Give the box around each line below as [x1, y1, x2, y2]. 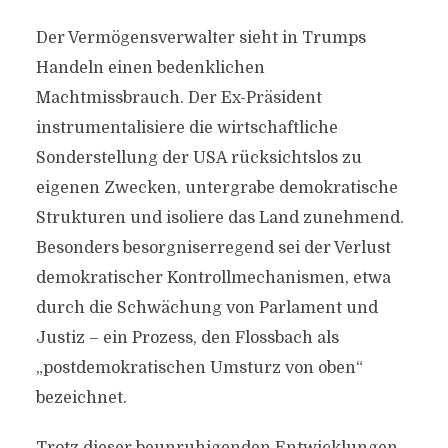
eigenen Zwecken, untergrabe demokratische [35, 179, 398, 197]
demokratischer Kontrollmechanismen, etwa [35, 269, 391, 287]
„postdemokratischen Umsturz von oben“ [35, 359, 363, 377]
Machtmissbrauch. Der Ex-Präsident [35, 89, 322, 107]
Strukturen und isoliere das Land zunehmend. [35, 209, 404, 227]
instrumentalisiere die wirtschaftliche [35, 119, 338, 137]
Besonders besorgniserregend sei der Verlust [35, 239, 391, 257]
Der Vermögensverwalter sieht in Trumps [35, 29, 366, 47]
